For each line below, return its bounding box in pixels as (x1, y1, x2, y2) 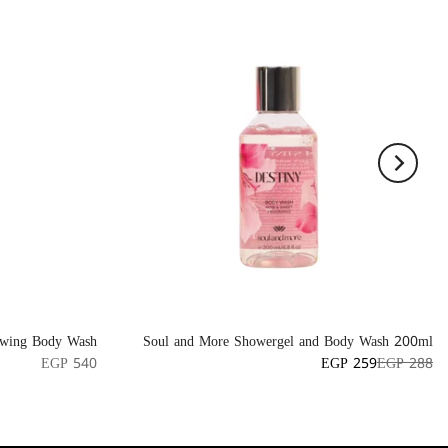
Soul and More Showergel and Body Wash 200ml (143, 328, 433, 355)
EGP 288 (377, 350, 433, 377)
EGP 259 (321, 350, 377, 377)
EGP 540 (41, 350, 97, 377)
